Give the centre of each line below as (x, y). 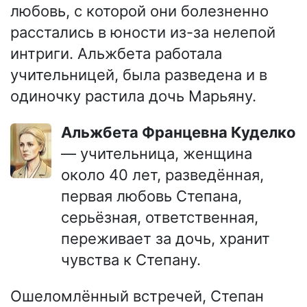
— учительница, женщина (157, 154)
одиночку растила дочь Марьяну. (133, 96)
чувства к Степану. (131, 260)
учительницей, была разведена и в (139, 75)
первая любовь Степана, (151, 196)
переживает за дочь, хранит (165, 239)
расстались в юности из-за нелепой (143, 33)
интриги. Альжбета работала (116, 54)
